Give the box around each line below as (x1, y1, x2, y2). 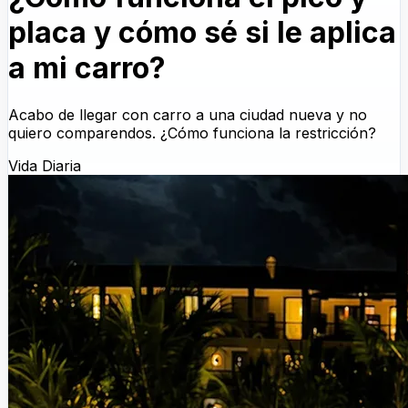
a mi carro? (8, 50, 166, 87)
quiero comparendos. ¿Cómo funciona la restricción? (8, 123, 376, 142)
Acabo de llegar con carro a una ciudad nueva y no (8, 105, 367, 124)
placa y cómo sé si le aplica (8, 15, 396, 51)
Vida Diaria (8, 156, 81, 175)
